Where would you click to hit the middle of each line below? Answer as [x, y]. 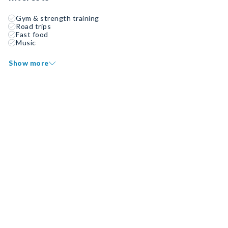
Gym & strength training [58, 18]
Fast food [32, 34]
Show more [29, 63]
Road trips [33, 26]
